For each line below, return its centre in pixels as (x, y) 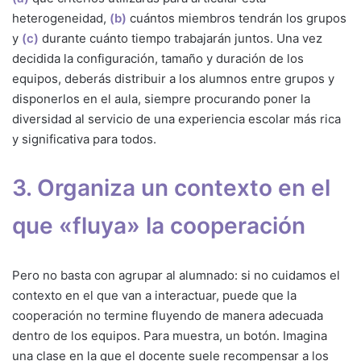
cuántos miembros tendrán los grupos (237, 18)
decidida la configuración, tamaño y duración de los (158, 58)
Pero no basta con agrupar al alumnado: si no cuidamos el (176, 275)
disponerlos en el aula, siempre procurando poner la (161, 98)
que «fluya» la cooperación (159, 225)
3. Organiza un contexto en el (171, 187)
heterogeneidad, (61, 18)
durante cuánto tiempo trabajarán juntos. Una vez (180, 38)
